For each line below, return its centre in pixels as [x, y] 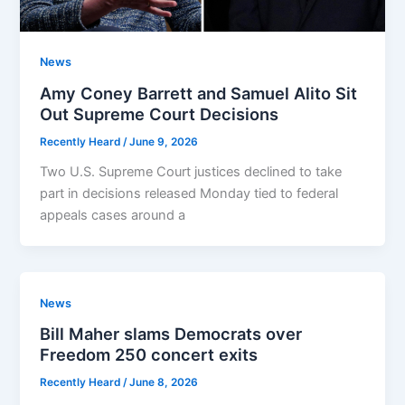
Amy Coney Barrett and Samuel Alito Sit [199, 94]
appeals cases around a [113, 215]
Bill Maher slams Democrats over [171, 334]
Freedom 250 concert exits [149, 355]
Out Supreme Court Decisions [160, 114]
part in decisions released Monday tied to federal [189, 193]
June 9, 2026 [164, 141]
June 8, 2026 [164, 383]
